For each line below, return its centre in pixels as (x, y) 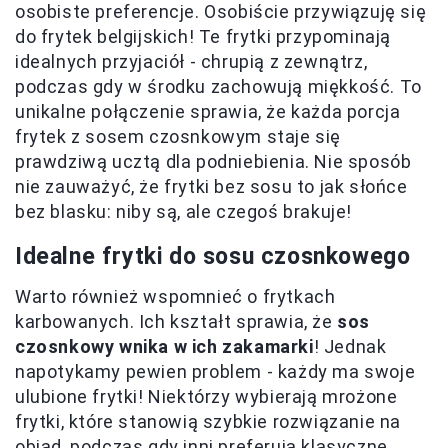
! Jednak (350, 346)
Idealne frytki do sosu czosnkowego (213, 256)
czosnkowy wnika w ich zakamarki (164, 346)
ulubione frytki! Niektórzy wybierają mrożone (206, 396)
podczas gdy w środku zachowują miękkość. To (218, 86)
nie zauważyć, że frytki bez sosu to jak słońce (211, 186)
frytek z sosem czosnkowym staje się (178, 136)
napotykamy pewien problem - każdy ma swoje (215, 371)
